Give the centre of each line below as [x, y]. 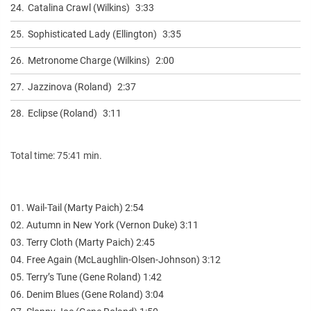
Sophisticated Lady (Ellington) [92, 34]
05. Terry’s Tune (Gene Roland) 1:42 [86, 277]
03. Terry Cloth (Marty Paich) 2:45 [83, 242]
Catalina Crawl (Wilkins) [79, 7]
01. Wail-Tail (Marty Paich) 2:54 [77, 207]
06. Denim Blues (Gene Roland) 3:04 [87, 294]
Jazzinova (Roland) [70, 86]
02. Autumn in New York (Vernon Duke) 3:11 [104, 225]
